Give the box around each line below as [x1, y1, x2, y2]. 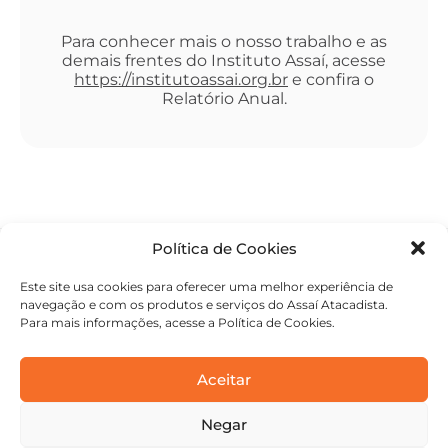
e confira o [288, 69, 374, 89]
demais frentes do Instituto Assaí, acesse [62, 50, 386, 70]
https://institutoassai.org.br [74, 69, 288, 89]
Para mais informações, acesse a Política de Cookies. [20, 315, 335, 330]
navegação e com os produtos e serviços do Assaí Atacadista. [20, 297, 388, 312]
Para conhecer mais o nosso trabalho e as [61, 31, 387, 51]
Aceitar [197, 369, 251, 389]
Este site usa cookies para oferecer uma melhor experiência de [20, 279, 393, 294]
